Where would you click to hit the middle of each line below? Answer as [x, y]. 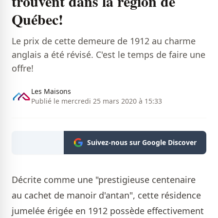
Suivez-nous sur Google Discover [142, 143]
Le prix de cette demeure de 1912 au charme [104, 41]
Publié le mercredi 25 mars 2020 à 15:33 [97, 101]
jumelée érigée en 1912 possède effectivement [108, 211]
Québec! [37, 19]
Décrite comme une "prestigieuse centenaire [104, 180]
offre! [23, 68]
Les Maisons [51, 91]
